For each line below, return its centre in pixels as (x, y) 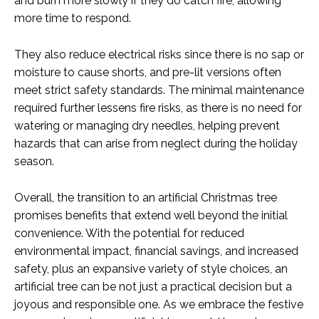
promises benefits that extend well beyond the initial (151, 216)
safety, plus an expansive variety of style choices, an (151, 269)
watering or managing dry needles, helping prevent (147, 126)
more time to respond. (73, 19)
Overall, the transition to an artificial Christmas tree (146, 198)
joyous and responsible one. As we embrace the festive (159, 305)
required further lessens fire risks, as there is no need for (158, 108)
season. (34, 162)
